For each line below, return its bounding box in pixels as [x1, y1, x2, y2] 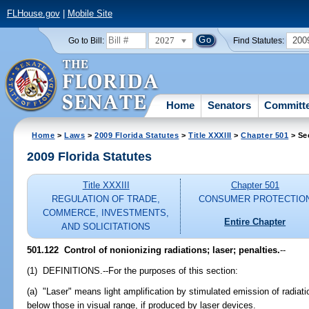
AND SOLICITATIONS [61, 221, 151, 232]
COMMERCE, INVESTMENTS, [43, 208, 170, 219]
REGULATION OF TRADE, [52, 194, 161, 205]
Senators [208, 99, 252, 111]
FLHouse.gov [6, 8, 60, 19]
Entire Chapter [224, 216, 286, 227]
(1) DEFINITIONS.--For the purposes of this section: [27, 265, 239, 276]
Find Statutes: [233, 36, 285, 45]
